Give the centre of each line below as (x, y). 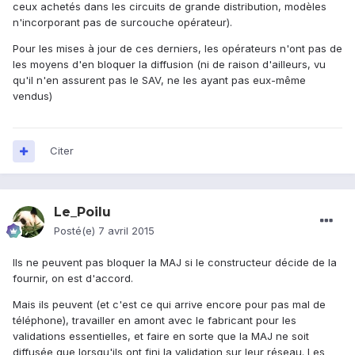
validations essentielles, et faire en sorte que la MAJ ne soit (161, 336)
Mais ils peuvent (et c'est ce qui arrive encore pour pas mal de (169, 305)
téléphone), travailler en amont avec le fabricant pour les (155, 321)
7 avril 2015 (126, 231)
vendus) (32, 96)
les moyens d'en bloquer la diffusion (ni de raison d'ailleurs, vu (169, 65)
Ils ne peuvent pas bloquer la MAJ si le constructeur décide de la (175, 263)
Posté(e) (76, 231)
